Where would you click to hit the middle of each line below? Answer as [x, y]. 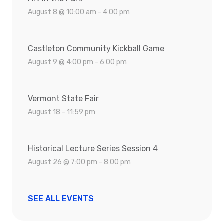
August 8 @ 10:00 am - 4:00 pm [79, 12]
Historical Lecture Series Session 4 [93, 148]
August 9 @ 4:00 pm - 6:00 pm [77, 62]
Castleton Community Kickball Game [96, 48]
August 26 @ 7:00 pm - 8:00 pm [79, 162]
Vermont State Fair [63, 98]
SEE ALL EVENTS [61, 198]
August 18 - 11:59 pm [62, 112]
